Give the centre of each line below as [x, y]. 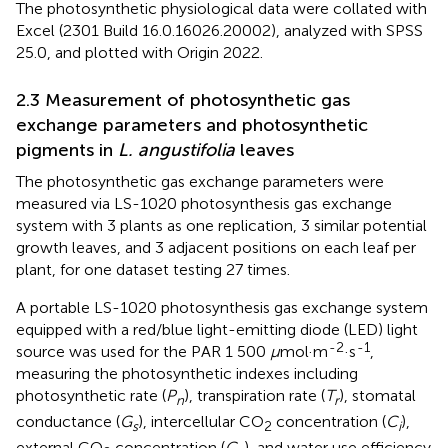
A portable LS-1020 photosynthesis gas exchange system [222, 307]
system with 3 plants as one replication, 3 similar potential [221, 225]
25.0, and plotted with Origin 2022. [139, 52]
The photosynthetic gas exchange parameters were [200, 181]
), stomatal [377, 395]
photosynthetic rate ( [91, 395]
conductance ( [68, 422]
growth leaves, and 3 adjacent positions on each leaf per [216, 247]
